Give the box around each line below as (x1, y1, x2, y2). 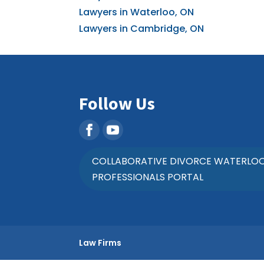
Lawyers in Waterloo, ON (79, 5, 194, 19)
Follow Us (79, 92, 156, 115)
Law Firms (79, 237, 122, 249)
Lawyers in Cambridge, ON (79, 21, 204, 35)
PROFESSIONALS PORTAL (92, 170, 204, 184)
